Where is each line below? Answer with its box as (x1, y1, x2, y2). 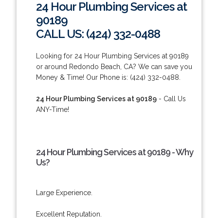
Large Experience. (36, 188, 92, 197)
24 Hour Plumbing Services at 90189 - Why (36, 146, 193, 157)
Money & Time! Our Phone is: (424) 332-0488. (36, 73, 181, 81)
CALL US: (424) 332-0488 (36, 26, 160, 41)
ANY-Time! (36, 105, 69, 113)
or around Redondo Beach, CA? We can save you (36, 62, 192, 71)
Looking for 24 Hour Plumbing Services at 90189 (36, 52, 189, 60)
